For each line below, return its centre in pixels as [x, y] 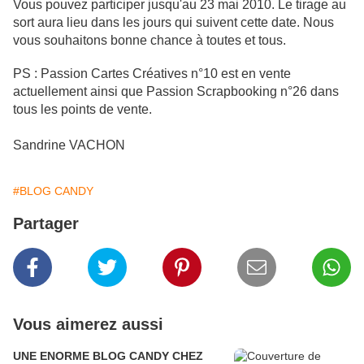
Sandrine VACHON [69, 145]
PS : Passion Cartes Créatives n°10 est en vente [152, 74]
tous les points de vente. [82, 110]
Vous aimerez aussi [88, 325]
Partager [46, 224]
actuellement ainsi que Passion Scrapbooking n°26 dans [176, 92]
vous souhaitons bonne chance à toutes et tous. [149, 41]
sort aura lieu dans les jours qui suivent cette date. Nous [173, 23]
